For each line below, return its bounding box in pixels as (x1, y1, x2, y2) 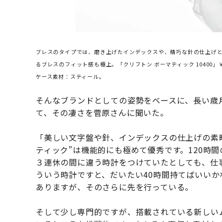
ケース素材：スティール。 (36, 73, 105, 81)
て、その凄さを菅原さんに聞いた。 (36, 107, 168, 119)
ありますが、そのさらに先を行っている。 (36, 181, 194, 193)
